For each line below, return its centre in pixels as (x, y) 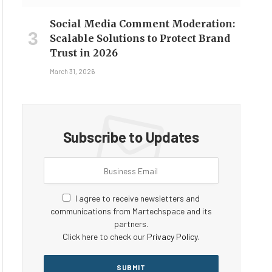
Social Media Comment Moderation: (142, 24)
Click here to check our (105, 237)
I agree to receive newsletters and (137, 199)
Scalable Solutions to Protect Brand (140, 39)
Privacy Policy (172, 237)
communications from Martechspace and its (131, 211)
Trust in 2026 (83, 53)
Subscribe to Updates (131, 137)
